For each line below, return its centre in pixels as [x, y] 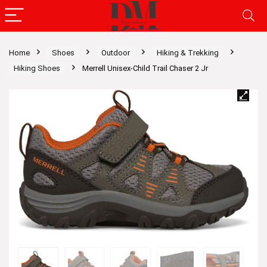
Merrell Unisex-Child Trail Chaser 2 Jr [145, 68]
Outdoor [116, 53]
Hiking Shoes [37, 68]
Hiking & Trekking [188, 53]
